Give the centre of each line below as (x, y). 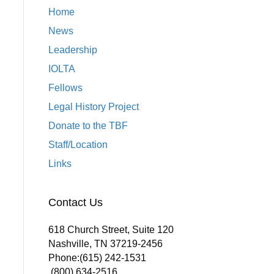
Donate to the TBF (88, 126)
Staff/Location (78, 145)
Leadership (72, 50)
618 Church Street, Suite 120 (111, 230)
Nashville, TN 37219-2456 (105, 244)
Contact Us (75, 203)
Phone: (64, 258)
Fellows (65, 88)
